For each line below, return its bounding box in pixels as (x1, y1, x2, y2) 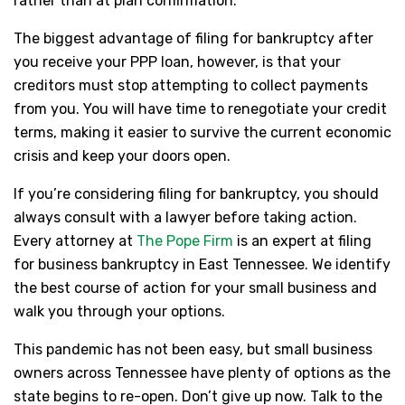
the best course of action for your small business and (14, 278, 377, 297)
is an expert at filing (233, 231, 372, 250)
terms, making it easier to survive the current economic (14, 123, 391, 141)
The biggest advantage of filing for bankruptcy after (14, 29, 373, 47)
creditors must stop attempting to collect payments (14, 76, 368, 94)
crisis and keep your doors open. (14, 146, 231, 165)
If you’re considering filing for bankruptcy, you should (14, 184, 379, 202)
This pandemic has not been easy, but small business (14, 340, 372, 358)
